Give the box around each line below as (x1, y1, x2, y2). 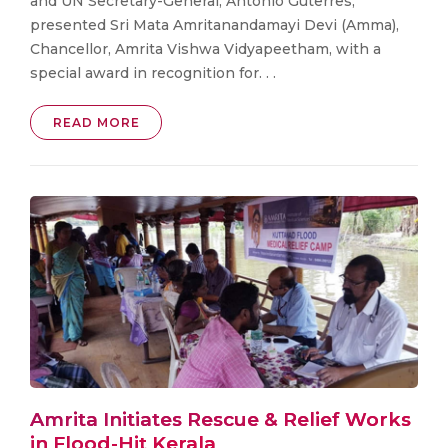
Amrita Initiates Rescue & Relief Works (30, 407, 411, 431)
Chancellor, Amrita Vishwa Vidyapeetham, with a (30, 40, 381, 59)
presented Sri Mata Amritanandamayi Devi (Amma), (30, 16, 399, 35)
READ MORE (52, 115, 140, 131)
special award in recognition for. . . (30, 64, 276, 83)
